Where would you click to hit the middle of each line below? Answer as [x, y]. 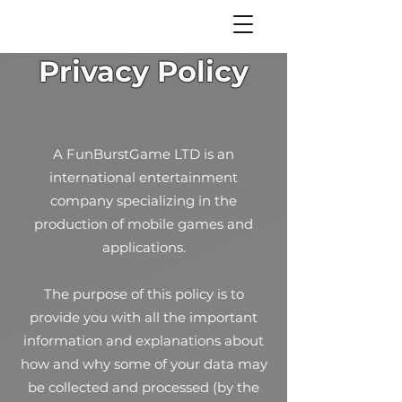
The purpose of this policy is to [144, 294]
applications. [144, 247]
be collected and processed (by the [144, 387]
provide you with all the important [144, 317]
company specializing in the [144, 201]
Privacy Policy [144, 71]
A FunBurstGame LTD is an [144, 154]
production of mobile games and [144, 224]
